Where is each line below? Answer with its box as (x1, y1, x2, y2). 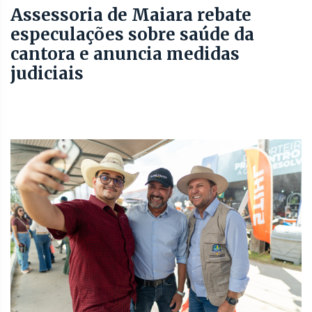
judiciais (10, 62, 84, 84)
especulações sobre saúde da (10, 23, 254, 45)
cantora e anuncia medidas (10, 42, 240, 65)
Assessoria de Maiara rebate (10, 3, 251, 26)
